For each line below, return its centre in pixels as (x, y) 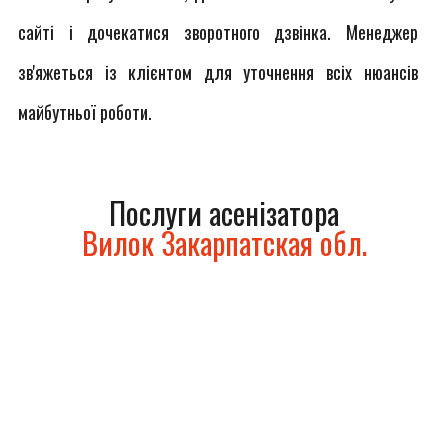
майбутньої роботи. (85, 112)
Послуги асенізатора (224, 212)
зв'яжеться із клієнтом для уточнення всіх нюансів (218, 72)
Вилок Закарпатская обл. (224, 242)
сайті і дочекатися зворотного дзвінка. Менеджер (218, 32)
